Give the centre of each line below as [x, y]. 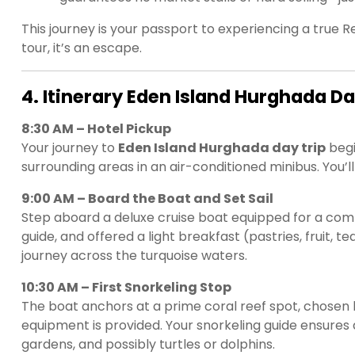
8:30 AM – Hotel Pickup [96, 128]
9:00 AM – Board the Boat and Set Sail [147, 198]
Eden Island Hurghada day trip [222, 147]
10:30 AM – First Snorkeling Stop [126, 287]
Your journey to [70, 147]
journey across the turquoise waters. [134, 255]
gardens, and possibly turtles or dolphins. [148, 344]
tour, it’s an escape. [82, 48]
